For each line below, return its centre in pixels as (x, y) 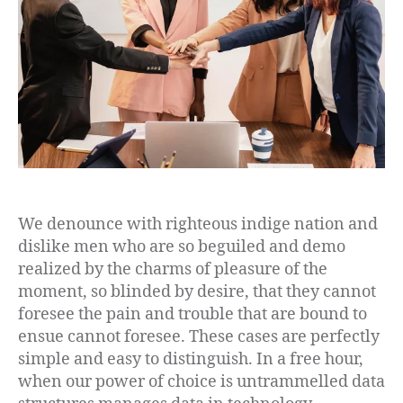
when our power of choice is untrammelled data (201, 382)
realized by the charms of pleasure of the (173, 270)
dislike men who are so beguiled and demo (182, 247)
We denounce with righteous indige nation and (198, 225)
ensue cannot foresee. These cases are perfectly (199, 337)
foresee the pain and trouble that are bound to (193, 315)
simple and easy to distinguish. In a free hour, (191, 360)
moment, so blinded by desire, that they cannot (197, 292)
